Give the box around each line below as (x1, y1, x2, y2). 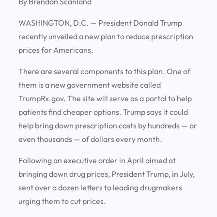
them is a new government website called (18, 80, 161, 90)
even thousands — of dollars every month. (18, 134, 164, 144)
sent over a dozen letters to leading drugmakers (18, 183, 182, 193)
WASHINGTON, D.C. (18, 18, 90, 28)
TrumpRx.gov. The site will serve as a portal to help (18, 93, 192, 104)
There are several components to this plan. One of (18, 66, 190, 77)
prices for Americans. (18, 45, 95, 55)
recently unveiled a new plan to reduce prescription (18, 31, 193, 42)
